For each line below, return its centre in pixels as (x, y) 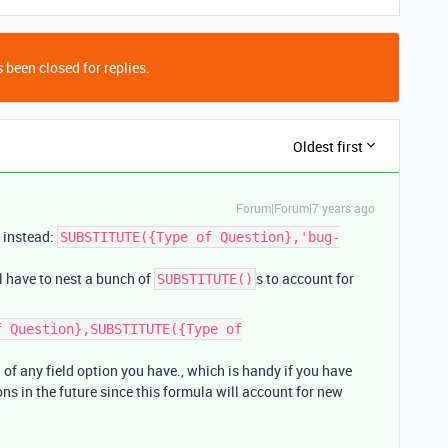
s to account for (305, 278)
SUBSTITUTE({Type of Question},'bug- (200, 237)
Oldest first (328, 146)
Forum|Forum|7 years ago (305, 208)
